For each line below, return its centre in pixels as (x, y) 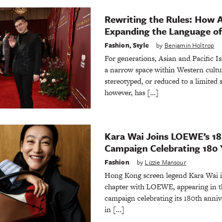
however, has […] (131, 92)
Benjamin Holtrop (189, 45)
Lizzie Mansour (166, 162)
